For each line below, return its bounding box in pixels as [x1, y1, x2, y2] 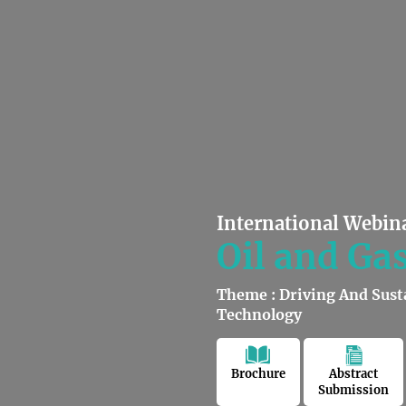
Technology [217, 304, 302, 324]
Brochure [231, 365, 285, 382]
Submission [318, 382, 389, 398]
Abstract [329, 365, 378, 382]
